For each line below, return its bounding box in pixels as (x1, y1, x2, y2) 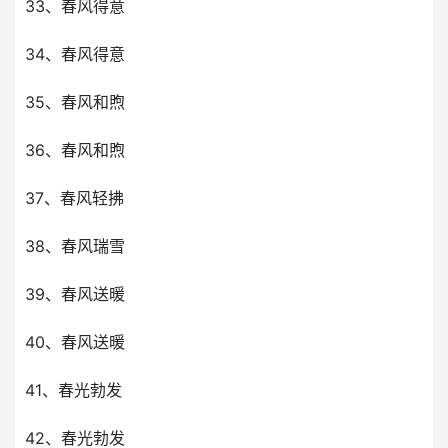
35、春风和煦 (25, 92, 125, 112)
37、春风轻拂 (25, 188, 124, 208)
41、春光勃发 (25, 380, 122, 400)
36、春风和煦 (25, 140, 125, 160)
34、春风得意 (25, 44, 125, 64)
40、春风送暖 (25, 332, 125, 352)
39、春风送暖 (25, 284, 125, 304)
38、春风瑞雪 (25, 236, 125, 256)
